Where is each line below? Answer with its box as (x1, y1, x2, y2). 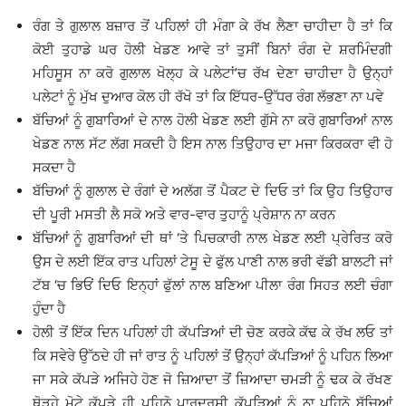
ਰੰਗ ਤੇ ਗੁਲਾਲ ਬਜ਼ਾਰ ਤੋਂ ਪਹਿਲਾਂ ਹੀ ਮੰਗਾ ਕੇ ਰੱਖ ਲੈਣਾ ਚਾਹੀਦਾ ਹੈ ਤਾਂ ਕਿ (33, 17, 392, 35)
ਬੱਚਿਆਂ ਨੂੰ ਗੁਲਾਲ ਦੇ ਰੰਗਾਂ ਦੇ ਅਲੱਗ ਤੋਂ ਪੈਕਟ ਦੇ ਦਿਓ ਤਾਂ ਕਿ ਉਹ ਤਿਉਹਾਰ (33, 182, 392, 200)
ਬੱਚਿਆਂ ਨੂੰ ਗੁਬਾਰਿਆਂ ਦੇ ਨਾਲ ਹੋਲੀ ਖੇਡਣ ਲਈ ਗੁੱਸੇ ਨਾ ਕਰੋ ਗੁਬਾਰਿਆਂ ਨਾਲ (33, 111, 392, 130)
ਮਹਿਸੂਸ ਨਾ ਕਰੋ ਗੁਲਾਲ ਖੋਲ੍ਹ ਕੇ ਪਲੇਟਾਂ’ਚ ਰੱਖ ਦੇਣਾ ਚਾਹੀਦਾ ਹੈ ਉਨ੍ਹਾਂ (33, 64, 392, 82)
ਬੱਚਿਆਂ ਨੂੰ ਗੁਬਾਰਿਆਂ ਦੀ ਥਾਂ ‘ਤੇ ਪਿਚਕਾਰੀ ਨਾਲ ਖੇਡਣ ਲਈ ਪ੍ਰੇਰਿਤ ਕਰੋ (33, 229, 392, 247)
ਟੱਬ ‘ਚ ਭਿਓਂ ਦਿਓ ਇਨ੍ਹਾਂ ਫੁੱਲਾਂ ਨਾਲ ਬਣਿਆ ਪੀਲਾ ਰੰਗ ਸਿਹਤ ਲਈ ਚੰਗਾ (33, 276, 392, 295)
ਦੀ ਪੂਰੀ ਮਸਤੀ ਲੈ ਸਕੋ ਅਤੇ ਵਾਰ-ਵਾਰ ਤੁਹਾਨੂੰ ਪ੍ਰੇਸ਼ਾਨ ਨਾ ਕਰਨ (33, 206, 335, 224)
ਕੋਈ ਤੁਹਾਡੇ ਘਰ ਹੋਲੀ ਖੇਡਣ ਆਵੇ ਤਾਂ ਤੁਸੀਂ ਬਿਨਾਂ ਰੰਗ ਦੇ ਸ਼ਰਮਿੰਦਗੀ (33, 41, 392, 59)
